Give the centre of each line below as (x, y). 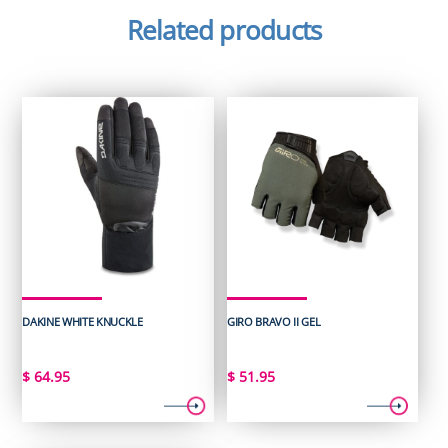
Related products (224, 31)
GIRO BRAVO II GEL (273, 321)
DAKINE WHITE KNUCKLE (82, 321)
